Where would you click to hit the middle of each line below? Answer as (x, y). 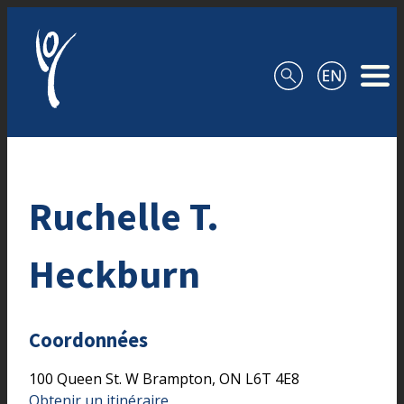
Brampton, (181, 378)
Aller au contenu (63, 18)
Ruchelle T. (124, 216)
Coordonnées (88, 340)
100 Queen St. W (86, 378)
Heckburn (115, 273)
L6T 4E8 (272, 378)
